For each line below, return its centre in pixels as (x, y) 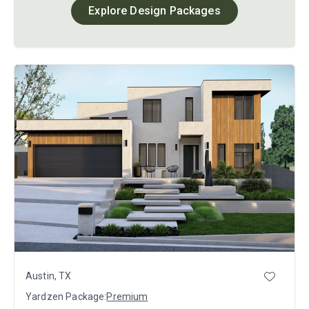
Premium (127, 296)
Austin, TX (49, 276)
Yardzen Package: (66, 296)
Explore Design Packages (154, 11)
